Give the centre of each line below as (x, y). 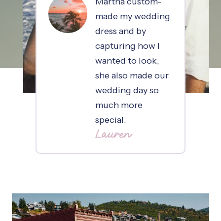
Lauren (113, 134)
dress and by (120, 31)
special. (110, 120)
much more (119, 105)
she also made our (132, 75)
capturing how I (127, 46)
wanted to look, (127, 61)
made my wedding (132, 16)
